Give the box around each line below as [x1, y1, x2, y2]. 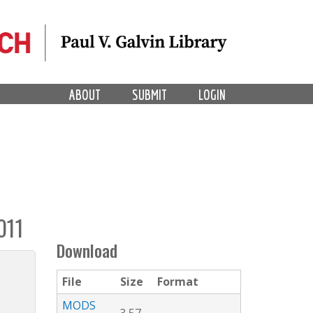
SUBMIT [132, 86, 168, 103]
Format [157, 274, 198, 290]
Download [57, 238, 117, 263]
